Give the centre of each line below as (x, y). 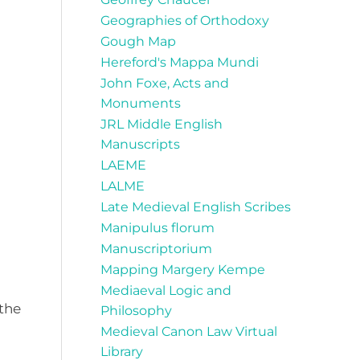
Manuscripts (140, 145)
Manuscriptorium (156, 249)
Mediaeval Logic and (166, 291)
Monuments (141, 104)
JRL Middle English (162, 125)
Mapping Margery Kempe (183, 270)
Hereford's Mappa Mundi (180, 63)
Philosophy (136, 311)
